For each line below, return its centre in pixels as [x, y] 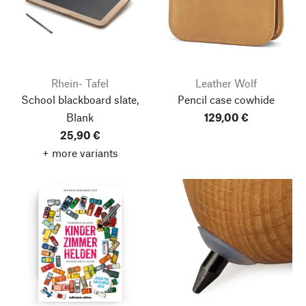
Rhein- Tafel [80, 83]
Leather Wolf [226, 83]
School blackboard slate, [80, 99]
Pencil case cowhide [226, 99]
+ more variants [80, 153]
